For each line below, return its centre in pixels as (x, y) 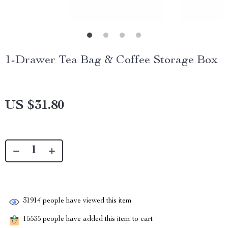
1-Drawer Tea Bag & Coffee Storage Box (111, 61)
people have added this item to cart (97, 220)
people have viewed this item (86, 201)
